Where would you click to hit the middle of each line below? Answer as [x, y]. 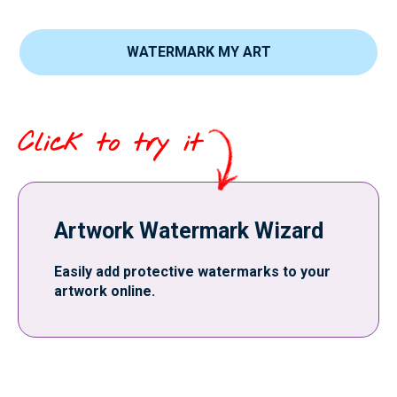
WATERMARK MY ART [198, 52]
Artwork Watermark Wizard [189, 231]
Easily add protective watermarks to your [192, 272]
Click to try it [109, 144]
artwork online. [105, 291]
